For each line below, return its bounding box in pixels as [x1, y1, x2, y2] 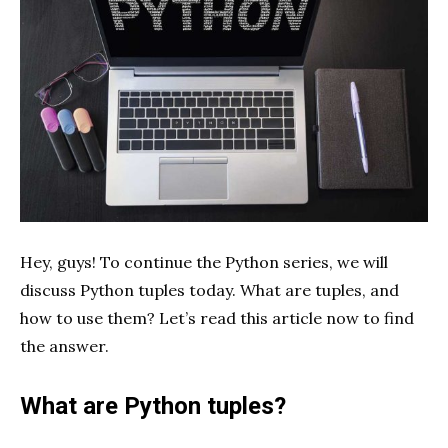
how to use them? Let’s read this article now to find [20, 308, 414, 329]
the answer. [20, 336, 109, 357]
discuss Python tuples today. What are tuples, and [20, 280, 399, 301]
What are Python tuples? [20, 392, 286, 421]
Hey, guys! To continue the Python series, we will [20, 252, 388, 273]
